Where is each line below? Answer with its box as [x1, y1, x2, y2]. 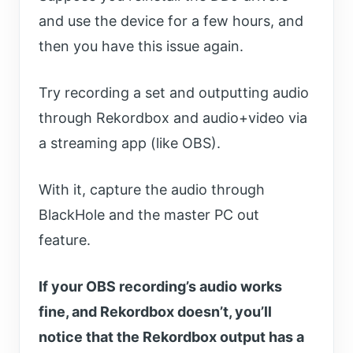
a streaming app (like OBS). [39, 135, 221, 152]
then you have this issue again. [39, 38, 243, 55]
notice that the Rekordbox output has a [39, 329, 304, 346]
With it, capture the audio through [39, 181, 265, 199]
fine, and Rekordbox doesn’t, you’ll [39, 303, 272, 321]
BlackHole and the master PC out [39, 206, 259, 224]
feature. [39, 232, 91, 249]
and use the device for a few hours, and [39, 13, 303, 30]
